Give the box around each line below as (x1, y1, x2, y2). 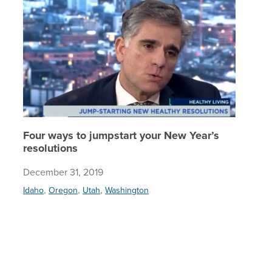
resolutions (23, 140, 78, 157)
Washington (105, 184, 149, 197)
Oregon (49, 184, 78, 197)
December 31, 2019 (23, 165, 103, 179)
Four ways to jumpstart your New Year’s (23, 127, 219, 144)
